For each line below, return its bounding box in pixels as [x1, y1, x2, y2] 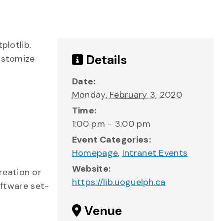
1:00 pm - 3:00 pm [72, 118, 150, 130]
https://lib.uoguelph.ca [72, 176, 166, 188]
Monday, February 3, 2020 [72, 89, 182, 101]
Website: [72, 163, 111, 175]
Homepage [72, 147, 118, 159]
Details [82, 52, 127, 68]
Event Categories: [72, 134, 151, 146]
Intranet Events [122, 147, 188, 159]
